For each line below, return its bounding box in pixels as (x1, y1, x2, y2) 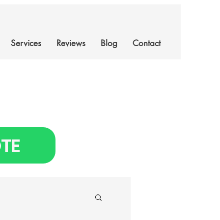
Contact (133, 38, 161, 49)
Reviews (56, 38, 85, 49)
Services (11, 38, 41, 49)
